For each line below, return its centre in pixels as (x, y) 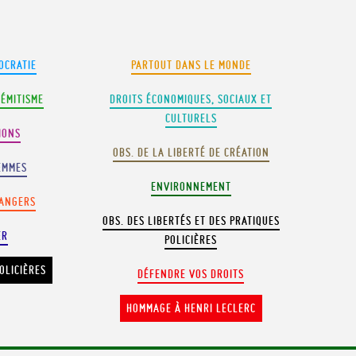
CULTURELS (191, 118)
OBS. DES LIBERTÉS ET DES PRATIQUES (191, 221)
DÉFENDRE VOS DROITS (191, 274)
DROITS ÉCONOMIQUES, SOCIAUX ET (191, 99)
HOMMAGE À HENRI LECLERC (191, 308)
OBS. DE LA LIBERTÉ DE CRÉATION (191, 153)
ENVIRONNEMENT (191, 187)
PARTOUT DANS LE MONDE (191, 65)
